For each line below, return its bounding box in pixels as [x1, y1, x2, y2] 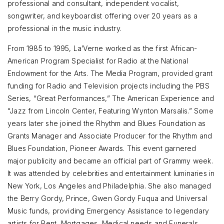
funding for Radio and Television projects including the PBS [7, 81, 209, 90]
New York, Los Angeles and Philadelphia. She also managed [7, 181, 211, 190]
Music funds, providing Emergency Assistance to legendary [7, 206, 209, 215]
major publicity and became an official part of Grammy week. [7, 156, 213, 165]
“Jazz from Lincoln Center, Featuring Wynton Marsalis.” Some [7, 106, 213, 115]
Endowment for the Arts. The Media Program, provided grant [7, 69, 213, 78]
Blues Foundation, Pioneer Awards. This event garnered [7, 144, 196, 153]
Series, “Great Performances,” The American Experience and [7, 94, 214, 103]
